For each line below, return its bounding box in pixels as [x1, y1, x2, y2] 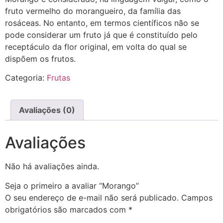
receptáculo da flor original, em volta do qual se [5, 42, 187, 52]
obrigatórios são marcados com [5, 204, 128, 215]
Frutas [47, 73, 70, 83]
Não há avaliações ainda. [5, 161, 99, 172]
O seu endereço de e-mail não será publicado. [5, 192, 179, 203]
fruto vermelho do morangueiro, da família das [5, 6, 181, 16]
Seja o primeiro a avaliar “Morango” [5, 180, 139, 191]
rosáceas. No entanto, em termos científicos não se [5, 18, 199, 28]
